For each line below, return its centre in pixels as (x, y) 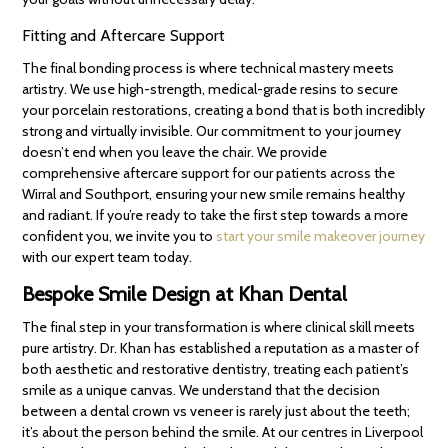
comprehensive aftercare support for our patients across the (209, 173)
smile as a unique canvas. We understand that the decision (201, 390)
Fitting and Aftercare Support (124, 36)
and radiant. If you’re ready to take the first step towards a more (215, 215)
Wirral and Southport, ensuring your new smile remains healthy (214, 194)
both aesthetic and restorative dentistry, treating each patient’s (216, 369)
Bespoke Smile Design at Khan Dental (185, 294)
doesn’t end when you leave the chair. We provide (175, 152)
